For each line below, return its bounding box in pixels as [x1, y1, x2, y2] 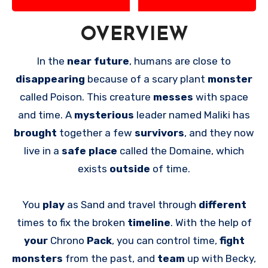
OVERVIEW [80, 26, 188, 45]
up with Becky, [187, 252, 256, 264]
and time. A [18, 108, 74, 121]
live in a [24, 144, 62, 157]
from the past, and [63, 252, 157, 264]
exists [78, 162, 109, 175]
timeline [127, 216, 170, 229]
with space [196, 90, 248, 103]
